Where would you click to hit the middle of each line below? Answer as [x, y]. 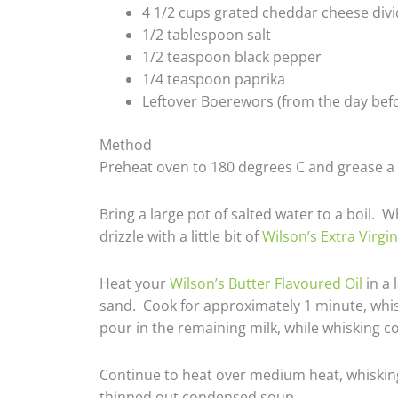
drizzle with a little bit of [181, 236]
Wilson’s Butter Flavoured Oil [266, 283]
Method [126, 145]
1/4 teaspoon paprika [214, 79]
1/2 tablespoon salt [207, 35]
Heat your [135, 283]
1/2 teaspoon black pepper [232, 57]
